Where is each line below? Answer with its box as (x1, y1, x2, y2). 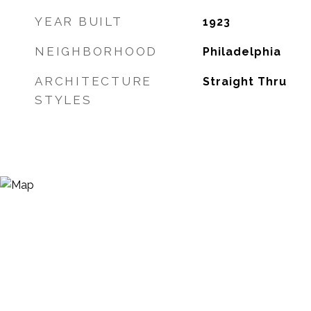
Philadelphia (202, 45, 281, 58)
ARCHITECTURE (35, 74, 152, 88)
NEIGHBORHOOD (35, 44, 158, 58)
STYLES (35, 93, 92, 107)
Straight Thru (202, 75, 287, 88)
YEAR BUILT (35, 15, 123, 28)
